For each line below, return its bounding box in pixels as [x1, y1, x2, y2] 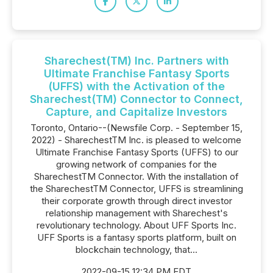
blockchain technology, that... [76, 244, 197, 255]
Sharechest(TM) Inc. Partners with [44, 54, 229, 67]
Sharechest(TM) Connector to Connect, [30, 93, 243, 105]
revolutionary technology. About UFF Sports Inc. [37, 219, 236, 231]
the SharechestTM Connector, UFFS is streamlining [30, 183, 243, 194]
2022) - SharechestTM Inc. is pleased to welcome [32, 134, 241, 146]
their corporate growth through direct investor [41, 195, 232, 207]
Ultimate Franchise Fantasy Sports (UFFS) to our [35, 146, 238, 158]
